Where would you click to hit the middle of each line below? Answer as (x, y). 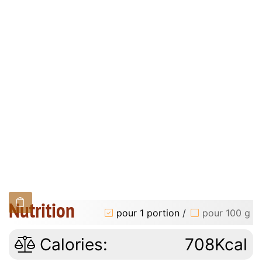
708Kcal (216, 245)
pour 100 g (226, 213)
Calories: (71, 245)
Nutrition (42, 210)
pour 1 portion (148, 213)
